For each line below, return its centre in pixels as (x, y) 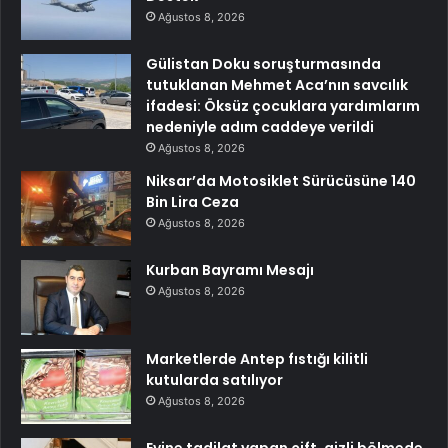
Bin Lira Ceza (192, 201)
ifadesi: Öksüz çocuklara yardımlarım (283, 105)
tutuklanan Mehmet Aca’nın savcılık (277, 84)
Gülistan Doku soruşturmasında (263, 63)
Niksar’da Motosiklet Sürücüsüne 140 (281, 180)
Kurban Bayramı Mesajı (230, 269)
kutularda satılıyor (214, 379)
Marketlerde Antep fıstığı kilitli (257, 358)
